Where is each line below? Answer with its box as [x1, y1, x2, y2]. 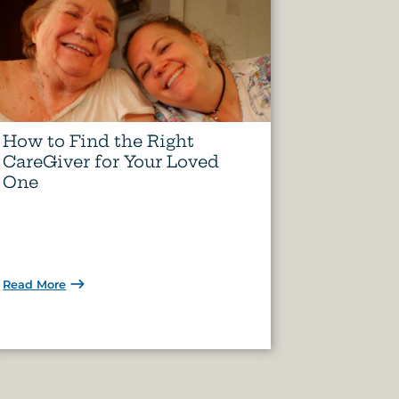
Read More [3, 277, 67, 291]
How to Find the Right [3, 130, 195, 151]
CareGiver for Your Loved [3, 151, 220, 172]
